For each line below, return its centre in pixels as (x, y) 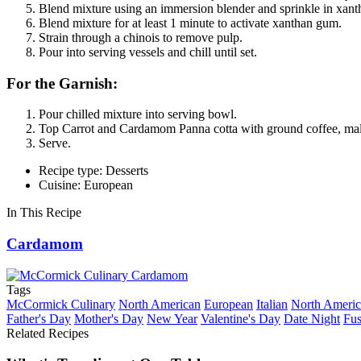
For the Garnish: (62, 83)
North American (160, 304)
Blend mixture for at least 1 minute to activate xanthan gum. (190, 23)
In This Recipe (44, 213)
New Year (172, 318)
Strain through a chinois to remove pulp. (141, 37)
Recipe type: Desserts (93, 171)
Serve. (55, 143)
